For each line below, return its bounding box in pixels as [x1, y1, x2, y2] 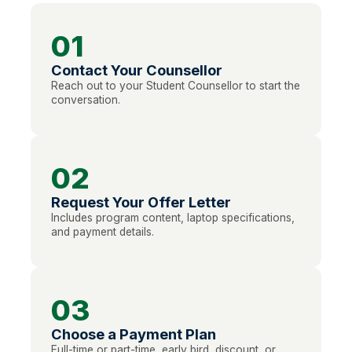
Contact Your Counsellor [50, 60, 222, 79]
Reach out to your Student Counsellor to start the [50, 79, 300, 92]
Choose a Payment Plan [50, 324, 216, 343]
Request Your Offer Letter [50, 192, 231, 211]
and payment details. [50, 225, 154, 238]
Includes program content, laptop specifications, [50, 211, 295, 224]
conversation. [50, 93, 120, 106]
